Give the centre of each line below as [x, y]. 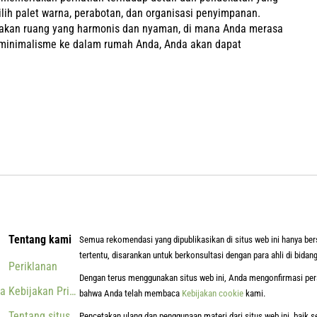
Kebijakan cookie [213, 293]
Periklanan [33, 266]
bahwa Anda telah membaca [131, 293]
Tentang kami [40, 240]
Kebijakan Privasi [48, 291]
